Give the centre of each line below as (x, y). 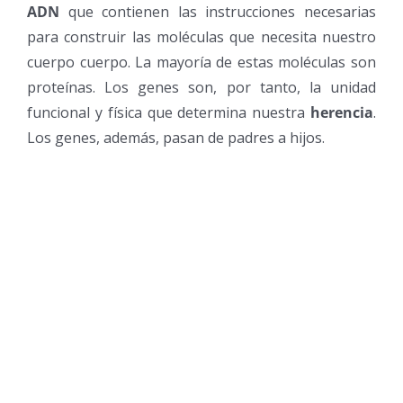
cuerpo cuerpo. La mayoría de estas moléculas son (201, 62)
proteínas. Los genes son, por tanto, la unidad (201, 87)
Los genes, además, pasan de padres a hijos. (176, 137)
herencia (342, 112)
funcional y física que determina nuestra (169, 112)
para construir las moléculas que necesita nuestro (201, 36)
